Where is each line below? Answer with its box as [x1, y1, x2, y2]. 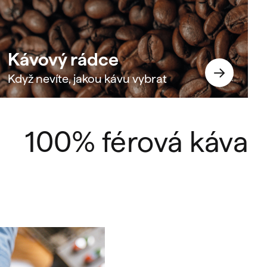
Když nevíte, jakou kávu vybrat [8, 72, 167, 86]
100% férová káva [25, 126, 248, 158]
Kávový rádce [8, 49, 119, 70]
